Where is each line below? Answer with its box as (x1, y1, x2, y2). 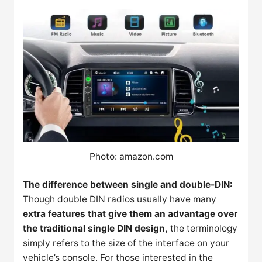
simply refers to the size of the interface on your (23, 237, 230, 249)
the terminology (168, 223, 238, 235)
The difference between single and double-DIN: (23, 179, 233, 191)
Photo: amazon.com (89, 151, 173, 163)
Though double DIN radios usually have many (23, 194, 217, 205)
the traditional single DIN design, (23, 223, 168, 235)
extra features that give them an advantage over (23, 208, 238, 220)
